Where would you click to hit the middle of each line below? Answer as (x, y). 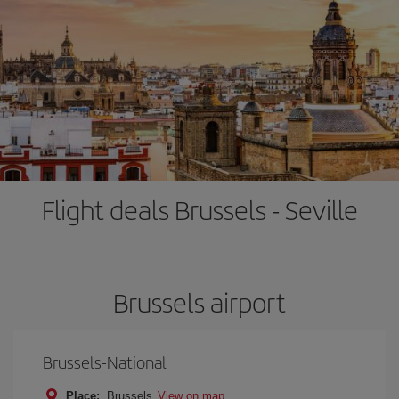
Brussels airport (199, 302)
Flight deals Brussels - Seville (199, 209)
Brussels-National (105, 362)
